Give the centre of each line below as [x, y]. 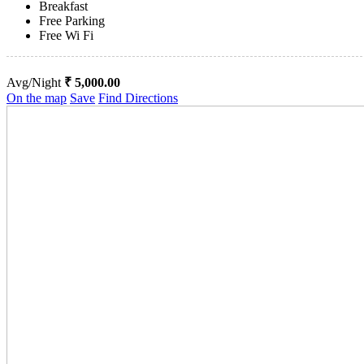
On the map [37, 98]
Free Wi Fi [66, 36]
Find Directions [138, 98]
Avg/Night [35, 83]
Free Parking [72, 21]
